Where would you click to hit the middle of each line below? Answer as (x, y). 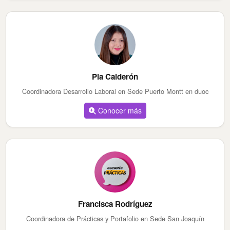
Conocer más (119, 111)
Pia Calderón (115, 77)
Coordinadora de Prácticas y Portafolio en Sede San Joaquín (115, 219)
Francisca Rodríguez (115, 204)
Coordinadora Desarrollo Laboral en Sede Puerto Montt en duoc (115, 91)
